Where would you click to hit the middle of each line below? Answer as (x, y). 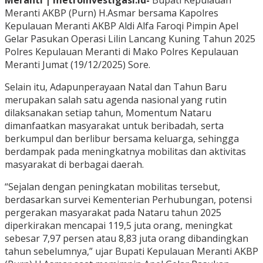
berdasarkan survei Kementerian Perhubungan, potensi (128, 200)
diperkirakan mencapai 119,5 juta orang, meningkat (119, 226)
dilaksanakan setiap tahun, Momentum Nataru (108, 113)
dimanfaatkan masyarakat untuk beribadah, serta (114, 126)
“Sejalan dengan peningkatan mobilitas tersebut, (112, 187)
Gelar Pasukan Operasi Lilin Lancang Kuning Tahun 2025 (130, 39)
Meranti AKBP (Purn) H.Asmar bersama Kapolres (112, 13)
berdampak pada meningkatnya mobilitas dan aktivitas (125, 152)
